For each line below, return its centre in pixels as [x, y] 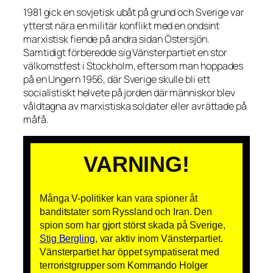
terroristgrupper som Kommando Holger [124, 265]
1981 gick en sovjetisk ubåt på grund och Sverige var [134, 12]
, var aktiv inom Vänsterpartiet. [159, 239]
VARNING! [136, 165]
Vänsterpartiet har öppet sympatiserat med [129, 252]
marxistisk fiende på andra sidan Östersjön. [116, 39]
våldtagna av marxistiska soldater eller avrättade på [135, 106]
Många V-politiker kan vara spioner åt [119, 198]
